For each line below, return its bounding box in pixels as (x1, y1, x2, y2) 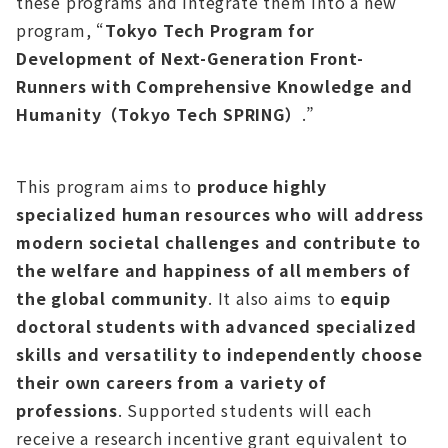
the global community (16, 286, 209, 311)
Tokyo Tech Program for (105, 18, 315, 43)
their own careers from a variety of (16, 370, 327, 395)
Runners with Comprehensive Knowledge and (16, 74, 413, 99)
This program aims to (16, 174, 197, 199)
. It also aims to (208, 286, 341, 311)
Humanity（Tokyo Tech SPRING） (16, 102, 302, 127)
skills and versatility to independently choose (16, 342, 423, 367)
